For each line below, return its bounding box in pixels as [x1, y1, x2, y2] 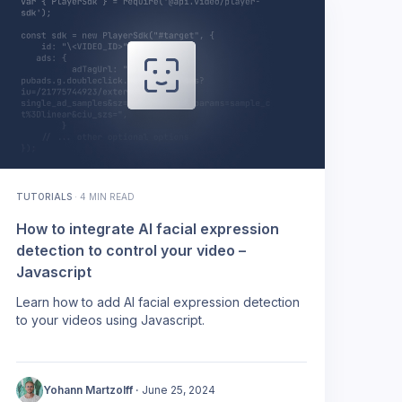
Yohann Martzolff [43, 382, 133, 397]
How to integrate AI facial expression [16, 219, 279, 238]
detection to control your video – [16, 240, 246, 259]
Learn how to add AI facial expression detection [16, 293, 300, 310]
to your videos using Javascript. [16, 311, 205, 328]
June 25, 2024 [142, 382, 215, 397]
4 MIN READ [80, 190, 135, 202]
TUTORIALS [16, 190, 72, 202]
